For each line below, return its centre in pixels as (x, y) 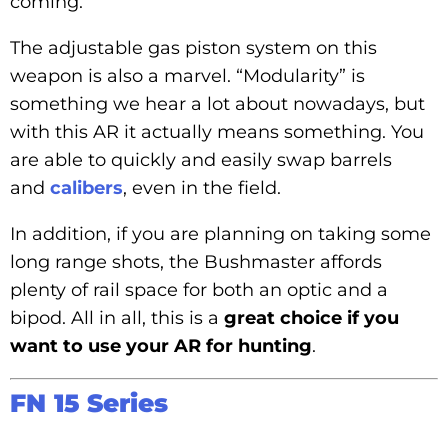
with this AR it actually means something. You (217, 131)
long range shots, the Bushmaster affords (196, 261)
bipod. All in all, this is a (114, 317)
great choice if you (309, 317)
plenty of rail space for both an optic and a (199, 289)
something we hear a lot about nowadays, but (217, 103)
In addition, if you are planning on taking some (220, 233)
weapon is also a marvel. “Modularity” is (187, 75)
